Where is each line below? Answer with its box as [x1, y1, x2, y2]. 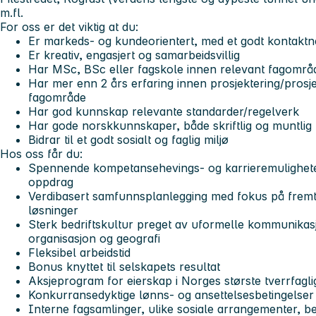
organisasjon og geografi [28, 231, 160, 245]
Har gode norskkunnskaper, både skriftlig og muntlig [28, 118, 312, 133]
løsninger [28, 202, 78, 217]
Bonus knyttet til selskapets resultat [28, 259, 220, 274]
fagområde [28, 90, 86, 104]
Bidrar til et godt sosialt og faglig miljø [28, 132, 229, 147]
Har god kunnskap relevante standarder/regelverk [28, 104, 299, 119]
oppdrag [28, 174, 73, 189]
